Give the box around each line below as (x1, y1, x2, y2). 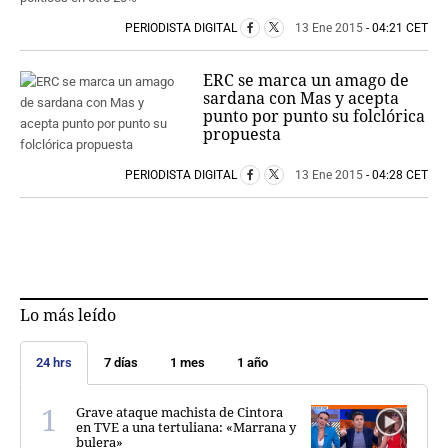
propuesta (203, 122, 282, 145)
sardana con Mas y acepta (203, 86, 400, 109)
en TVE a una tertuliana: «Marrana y (76, 418, 296, 437)
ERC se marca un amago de (203, 68, 410, 91)
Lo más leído (20, 304, 116, 327)
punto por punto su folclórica (203, 104, 426, 127)
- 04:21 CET (363, 20, 428, 35)
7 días (104, 355, 138, 371)
